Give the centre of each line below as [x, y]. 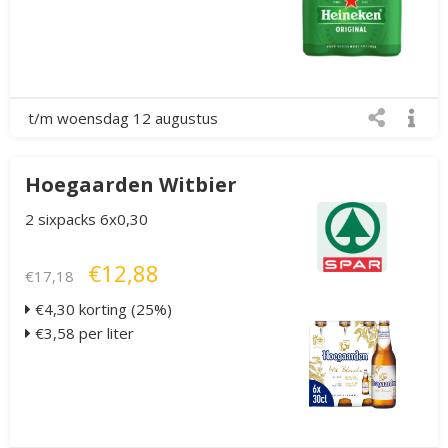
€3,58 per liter [82, 332]
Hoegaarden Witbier [131, 184]
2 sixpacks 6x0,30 [86, 218]
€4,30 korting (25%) [101, 308]
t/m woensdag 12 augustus [123, 117]
